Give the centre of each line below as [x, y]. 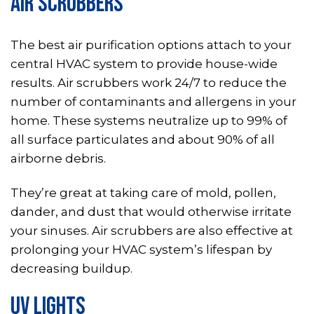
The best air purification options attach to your [151, 45]
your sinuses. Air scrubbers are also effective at [152, 231]
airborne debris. [58, 159]
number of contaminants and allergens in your [153, 102]
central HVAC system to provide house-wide [144, 64]
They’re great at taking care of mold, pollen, [143, 193]
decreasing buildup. [71, 269]
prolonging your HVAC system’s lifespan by [141, 250]
